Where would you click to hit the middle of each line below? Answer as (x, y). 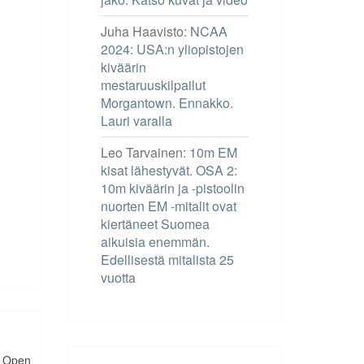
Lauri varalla (136, 120)
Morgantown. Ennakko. (167, 102)
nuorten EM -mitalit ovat (168, 206)
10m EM (213, 152)
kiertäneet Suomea (155, 223)
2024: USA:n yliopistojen (172, 49)
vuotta (118, 277)
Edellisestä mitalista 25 (167, 259)
